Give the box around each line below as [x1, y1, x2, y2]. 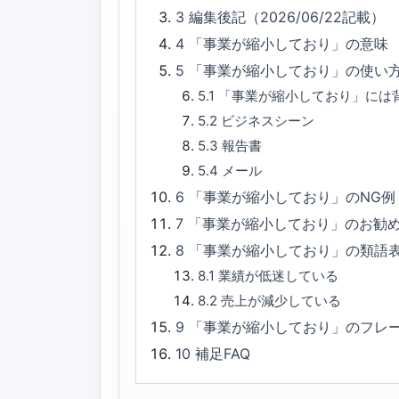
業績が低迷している [217, 266, 338, 284]
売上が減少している [220, 291, 341, 309]
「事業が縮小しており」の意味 [189, 34, 389, 53]
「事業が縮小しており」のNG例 [189, 187, 396, 206]
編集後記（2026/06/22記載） [189, 7, 386, 26]
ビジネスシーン [220, 111, 314, 129]
